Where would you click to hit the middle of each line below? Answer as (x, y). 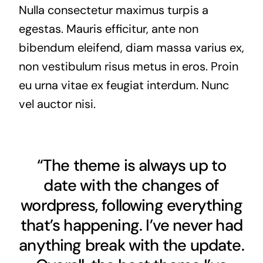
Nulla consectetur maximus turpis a (113, 10)
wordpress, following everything (131, 205)
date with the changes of (131, 185)
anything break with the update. (131, 245)
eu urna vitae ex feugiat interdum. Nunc (124, 85)
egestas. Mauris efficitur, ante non (108, 28)
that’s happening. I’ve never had (131, 225)
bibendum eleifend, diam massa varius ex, (131, 47)
